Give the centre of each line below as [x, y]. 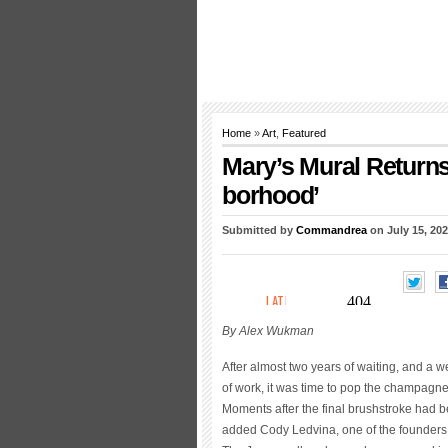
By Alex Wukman [268, 330]
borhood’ [270, 195]
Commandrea [331, 230]
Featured [304, 133]
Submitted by [259, 230]
